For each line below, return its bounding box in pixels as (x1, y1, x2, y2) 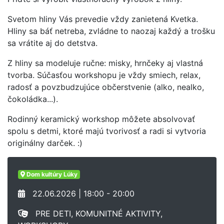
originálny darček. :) (7, 138, 85, 148)
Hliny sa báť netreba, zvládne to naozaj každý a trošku (7, 26, 215, 36)
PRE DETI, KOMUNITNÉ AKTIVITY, (28, 208, 162, 218)
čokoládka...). (7, 94, 58, 104)
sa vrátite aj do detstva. (7, 38, 97, 48)
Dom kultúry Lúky (24, 170, 77, 178)
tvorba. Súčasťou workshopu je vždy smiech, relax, (7, 70, 200, 80)
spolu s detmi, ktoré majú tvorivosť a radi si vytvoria (7, 126, 206, 136)
